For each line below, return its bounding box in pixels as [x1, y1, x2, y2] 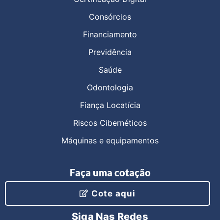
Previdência [88, 47, 132, 57]
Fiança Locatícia [80, 100, 140, 110]
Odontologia [87, 82, 133, 92]
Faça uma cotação [69, 166, 151, 178]
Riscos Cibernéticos [73, 117, 147, 128]
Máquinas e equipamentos [61, 135, 159, 145]
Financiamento [83, 29, 137, 39]
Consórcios [89, 11, 131, 22]
